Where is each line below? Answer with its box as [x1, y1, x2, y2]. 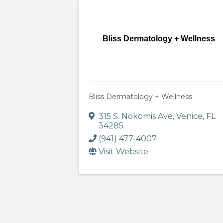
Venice [176, 111, 203, 121]
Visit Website [99, 147, 148, 157]
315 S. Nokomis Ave [99, 111, 173, 121]
